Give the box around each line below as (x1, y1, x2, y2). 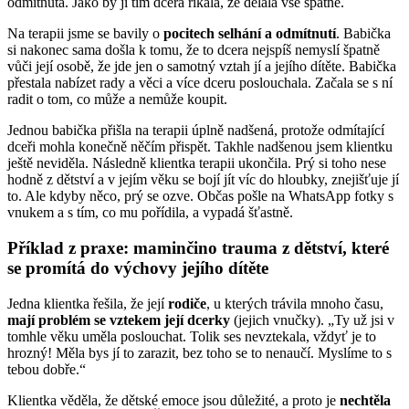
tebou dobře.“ (7, 361, 86, 377)
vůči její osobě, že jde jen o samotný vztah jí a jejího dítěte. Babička (7, 58, 396, 75)
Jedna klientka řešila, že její (7, 295, 168, 311)
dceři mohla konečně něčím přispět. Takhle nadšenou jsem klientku (7, 139, 393, 155)
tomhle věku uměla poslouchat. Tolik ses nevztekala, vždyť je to (7, 328, 376, 344)
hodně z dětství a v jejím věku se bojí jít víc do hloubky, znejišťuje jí (7, 172, 399, 188)
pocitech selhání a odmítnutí (163, 26, 336, 42)
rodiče (168, 295, 206, 311)
